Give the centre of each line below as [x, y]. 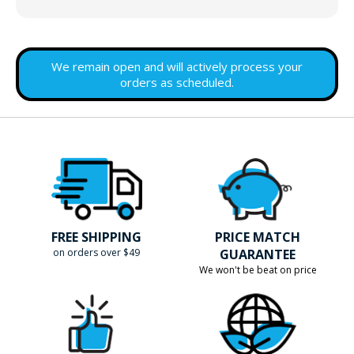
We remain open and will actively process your [177, 67]
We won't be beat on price [258, 270]
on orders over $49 [96, 253]
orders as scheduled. [177, 83]
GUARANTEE [258, 255]
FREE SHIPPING [96, 237]
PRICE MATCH [258, 237]
